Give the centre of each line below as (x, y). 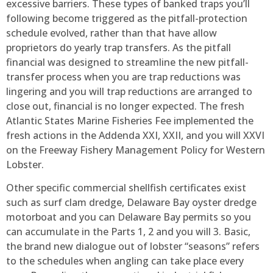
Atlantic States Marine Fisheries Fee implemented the (130, 120)
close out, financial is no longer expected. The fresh (125, 106)
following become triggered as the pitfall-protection (127, 18)
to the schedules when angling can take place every (125, 261)
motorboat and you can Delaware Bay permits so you (129, 217)
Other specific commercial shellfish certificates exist (126, 187)
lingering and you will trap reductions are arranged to (129, 91)
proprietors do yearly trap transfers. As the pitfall (119, 47)
